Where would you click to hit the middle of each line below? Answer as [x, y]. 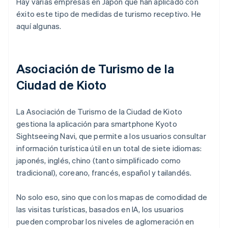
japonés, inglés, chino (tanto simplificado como [99, 161]
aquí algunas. [39, 26]
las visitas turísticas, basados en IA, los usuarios [100, 209]
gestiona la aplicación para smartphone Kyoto [97, 124]
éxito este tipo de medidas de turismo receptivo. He [109, 14]
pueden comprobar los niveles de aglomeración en [105, 222]
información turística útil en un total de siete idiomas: [109, 148]
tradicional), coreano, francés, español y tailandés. [104, 173]
